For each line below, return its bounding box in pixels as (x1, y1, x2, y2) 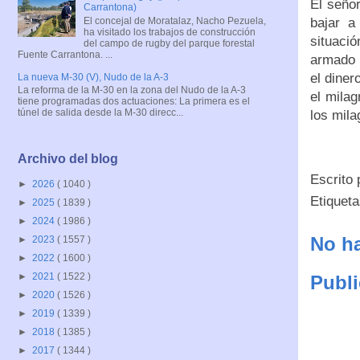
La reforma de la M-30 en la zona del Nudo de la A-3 (18, 84, 246, 96)
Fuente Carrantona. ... (18, 48, 112, 60)
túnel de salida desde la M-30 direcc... (18, 106, 183, 118)
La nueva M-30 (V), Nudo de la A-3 (18, 71, 169, 83)
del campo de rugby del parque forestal (83, 37, 255, 49)
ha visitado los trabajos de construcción (83, 26, 256, 38)
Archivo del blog (18, 152, 118, 166)
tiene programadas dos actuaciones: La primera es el (18, 95, 250, 107)
